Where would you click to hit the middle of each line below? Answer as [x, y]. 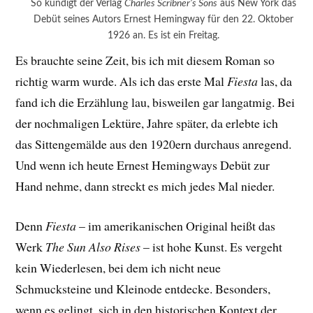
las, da [275, 81]
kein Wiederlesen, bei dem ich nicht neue [118, 268]
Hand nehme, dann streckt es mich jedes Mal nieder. [145, 186]
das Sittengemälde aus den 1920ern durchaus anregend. [154, 144]
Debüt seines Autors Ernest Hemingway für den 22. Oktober [163, 20]
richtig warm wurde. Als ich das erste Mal [122, 81]
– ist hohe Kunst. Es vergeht [212, 247]
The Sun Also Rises [93, 247]
